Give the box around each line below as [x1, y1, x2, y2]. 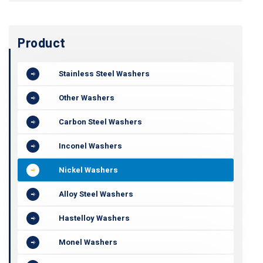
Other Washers [59, 92, 114, 103]
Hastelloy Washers [59, 213, 130, 224]
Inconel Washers [59, 140, 122, 151]
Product [18, 35, 66, 50]
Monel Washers [59, 237, 117, 248]
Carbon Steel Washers [59, 116, 142, 127]
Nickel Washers [59, 164, 118, 176]
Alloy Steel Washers [59, 188, 133, 200]
